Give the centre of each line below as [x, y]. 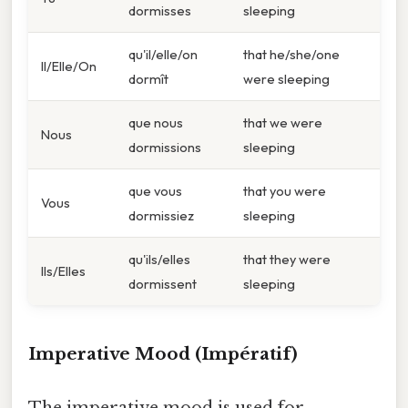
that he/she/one [291, 55]
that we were [283, 123]
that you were [285, 191]
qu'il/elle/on [163, 55]
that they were [287, 260]
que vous [155, 191]
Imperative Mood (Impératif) [163, 353]
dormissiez [161, 216]
